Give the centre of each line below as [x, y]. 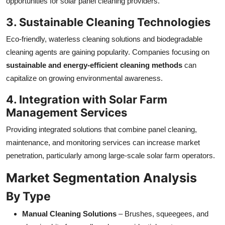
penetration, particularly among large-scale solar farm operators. [110, 156]
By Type [28, 196]
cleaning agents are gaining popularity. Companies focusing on [108, 52]
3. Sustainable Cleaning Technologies [108, 22]
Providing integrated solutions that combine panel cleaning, [101, 130]
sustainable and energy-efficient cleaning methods [94, 65]
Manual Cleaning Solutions [69, 214]
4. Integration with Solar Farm [87, 100]
